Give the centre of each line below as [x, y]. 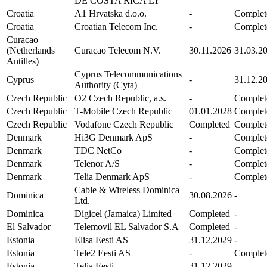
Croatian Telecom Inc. [116, 26]
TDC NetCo [98, 150]
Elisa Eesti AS [101, 240]
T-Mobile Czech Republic [123, 111]
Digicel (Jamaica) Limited [123, 213]
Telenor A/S [97, 163]
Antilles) [23, 61]
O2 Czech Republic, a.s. [120, 98]
